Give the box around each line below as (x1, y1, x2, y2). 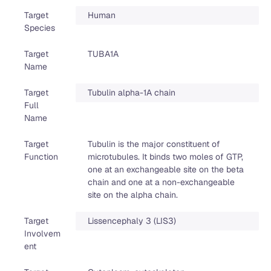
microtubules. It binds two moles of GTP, (87, 151, 243, 163)
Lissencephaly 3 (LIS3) (87, 215, 176, 227)
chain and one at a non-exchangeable (87, 177, 235, 188)
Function (24, 151, 58, 163)
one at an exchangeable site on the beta (87, 164, 244, 175)
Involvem (24, 228, 60, 240)
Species (24, 22, 55, 34)
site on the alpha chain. (87, 189, 178, 201)
